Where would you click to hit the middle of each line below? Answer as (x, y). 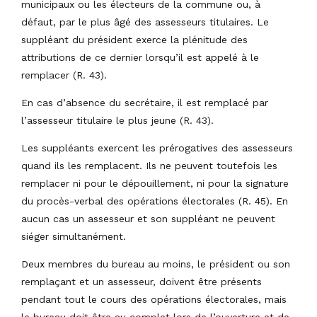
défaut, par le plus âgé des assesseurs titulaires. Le (145, 22)
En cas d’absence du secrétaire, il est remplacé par (145, 102)
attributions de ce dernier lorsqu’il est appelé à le (140, 57)
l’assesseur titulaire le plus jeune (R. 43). (117, 120)
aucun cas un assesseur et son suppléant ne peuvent (148, 218)
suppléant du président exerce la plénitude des (134, 39)
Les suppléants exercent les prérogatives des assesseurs (157, 148)
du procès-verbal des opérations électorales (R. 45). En (155, 201)
